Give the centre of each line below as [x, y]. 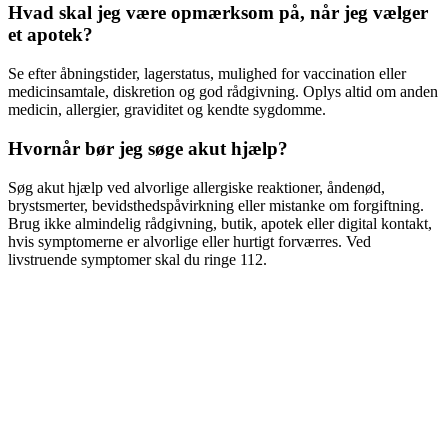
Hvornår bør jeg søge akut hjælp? [148, 148]
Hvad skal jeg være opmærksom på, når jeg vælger [218, 13]
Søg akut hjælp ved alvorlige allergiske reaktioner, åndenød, [196, 187]
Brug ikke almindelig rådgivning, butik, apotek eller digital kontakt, [220, 223]
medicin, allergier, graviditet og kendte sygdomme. [167, 110]
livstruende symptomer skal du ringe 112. [137, 259]
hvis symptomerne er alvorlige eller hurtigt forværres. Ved [189, 241]
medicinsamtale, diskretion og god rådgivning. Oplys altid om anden [223, 92]
